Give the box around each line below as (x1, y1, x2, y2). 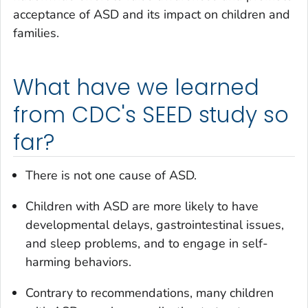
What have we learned (13, 72, 260, 103)
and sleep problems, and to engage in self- (25, 234, 268, 252)
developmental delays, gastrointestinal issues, (25, 216, 284, 233)
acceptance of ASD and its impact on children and (13, 6, 290, 23)
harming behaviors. (25, 253, 131, 270)
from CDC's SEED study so (13, 100, 289, 131)
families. (13, 25, 59, 42)
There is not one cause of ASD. (25, 166, 197, 184)
